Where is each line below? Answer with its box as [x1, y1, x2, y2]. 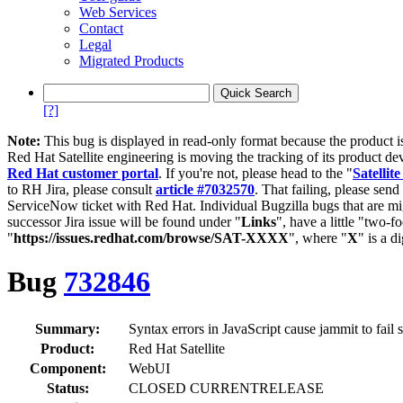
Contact [79, 21, 123, 36]
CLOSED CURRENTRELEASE [129, 380, 324, 396]
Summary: [35, 320, 100, 336]
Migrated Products [79, 53, 184, 68]
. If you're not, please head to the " [158, 166, 353, 181]
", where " [289, 230, 347, 246]
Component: [29, 360, 106, 376]
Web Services [79, 4, 157, 20]
